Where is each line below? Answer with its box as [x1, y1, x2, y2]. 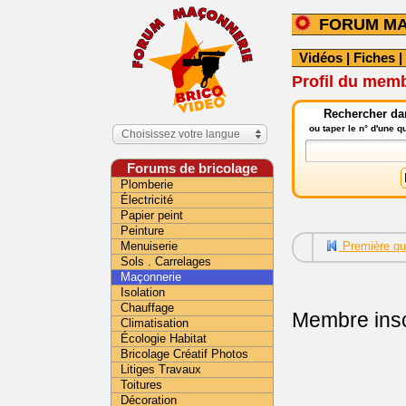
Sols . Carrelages [121, 255, 211, 268]
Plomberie [121, 178, 173, 191]
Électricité [121, 193, 173, 207]
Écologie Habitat [121, 332, 207, 345]
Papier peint [121, 208, 183, 222]
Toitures [121, 378, 162, 391]
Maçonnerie [121, 270, 181, 284]
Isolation [121, 285, 165, 299]
